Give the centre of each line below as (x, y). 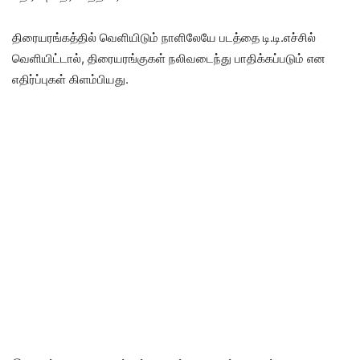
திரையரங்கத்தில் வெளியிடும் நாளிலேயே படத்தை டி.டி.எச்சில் (164, 37)
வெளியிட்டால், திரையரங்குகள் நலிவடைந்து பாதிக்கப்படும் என (169, 58)
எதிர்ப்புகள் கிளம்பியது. (70, 79)
